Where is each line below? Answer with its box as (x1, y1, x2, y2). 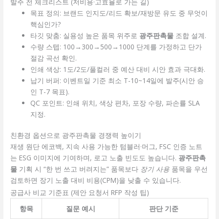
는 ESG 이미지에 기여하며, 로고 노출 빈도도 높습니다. (10, 153, 179, 163)
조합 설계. (174, 30, 207, 40)
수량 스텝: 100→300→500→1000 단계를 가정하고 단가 (30, 42, 202, 51)
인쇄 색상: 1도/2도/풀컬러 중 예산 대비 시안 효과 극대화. (30, 64, 206, 74)
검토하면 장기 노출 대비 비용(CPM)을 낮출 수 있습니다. (10, 175, 181, 185)
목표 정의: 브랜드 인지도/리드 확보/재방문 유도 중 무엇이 (30, 8, 208, 18)
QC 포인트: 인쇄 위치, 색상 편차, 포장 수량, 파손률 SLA (30, 98, 200, 108)
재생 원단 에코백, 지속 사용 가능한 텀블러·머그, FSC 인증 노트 (10, 142, 203, 152)
